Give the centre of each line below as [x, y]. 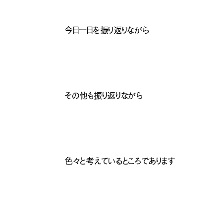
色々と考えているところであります [120, 161]
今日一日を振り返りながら [107, 30]
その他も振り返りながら [104, 95]
